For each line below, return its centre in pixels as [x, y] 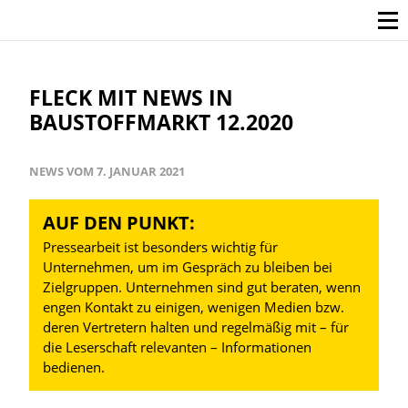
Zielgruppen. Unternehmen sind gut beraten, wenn [201, 287]
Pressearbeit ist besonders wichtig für [160, 247]
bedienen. [73, 367]
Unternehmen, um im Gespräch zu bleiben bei [187, 267]
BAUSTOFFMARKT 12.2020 [161, 122]
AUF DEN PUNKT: [118, 223]
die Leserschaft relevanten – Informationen [177, 347]
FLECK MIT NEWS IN [131, 97]
